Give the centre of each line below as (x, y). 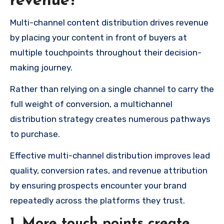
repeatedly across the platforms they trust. (97, 200)
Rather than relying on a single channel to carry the (112, 89)
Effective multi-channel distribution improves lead (110, 155)
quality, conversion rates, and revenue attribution (109, 170)
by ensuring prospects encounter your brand (98, 185)
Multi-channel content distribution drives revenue (109, 22)
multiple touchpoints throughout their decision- (106, 52)
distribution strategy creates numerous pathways (110, 119)
